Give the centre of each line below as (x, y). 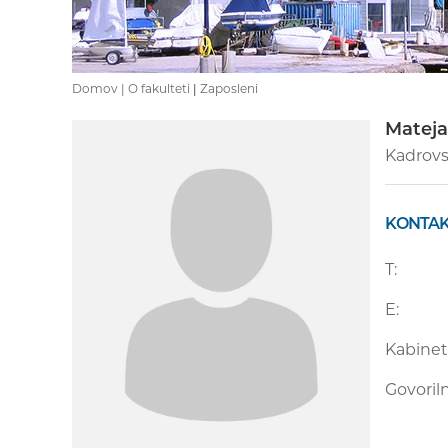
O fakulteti (159, 88)
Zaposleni (229, 88)
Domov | (100, 88)
